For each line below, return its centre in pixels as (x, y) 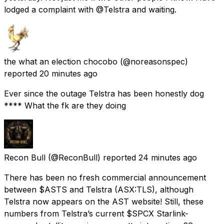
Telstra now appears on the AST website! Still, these (104, 201)
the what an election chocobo (61, 61)
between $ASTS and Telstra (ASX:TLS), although (99, 189)
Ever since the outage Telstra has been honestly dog (104, 93)
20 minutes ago (68, 73)
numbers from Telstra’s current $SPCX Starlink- (96, 213)
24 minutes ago (168, 157)
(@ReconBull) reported (92, 157)
